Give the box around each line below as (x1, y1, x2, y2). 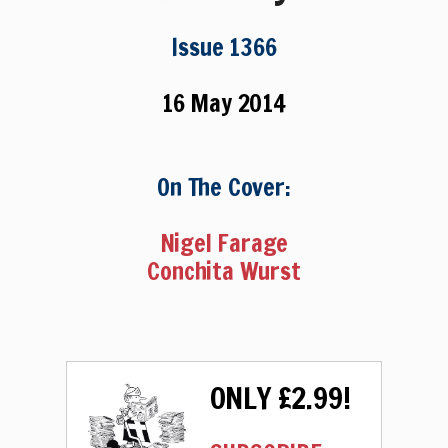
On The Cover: (157, 169, 291, 204)
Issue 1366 (171, 29, 277, 64)
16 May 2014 (162, 85, 286, 120)
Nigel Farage (159, 225, 289, 260)
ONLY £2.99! (209, 375, 351, 419)
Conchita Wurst (147, 253, 301, 288)
